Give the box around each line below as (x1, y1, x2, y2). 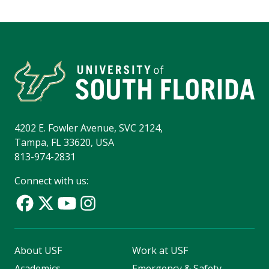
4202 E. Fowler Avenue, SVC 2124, (14, 121, 163, 135)
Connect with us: (14, 174, 88, 188)
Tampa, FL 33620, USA (14, 136, 114, 150)
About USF (14, 244, 62, 258)
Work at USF (131, 244, 188, 258)
